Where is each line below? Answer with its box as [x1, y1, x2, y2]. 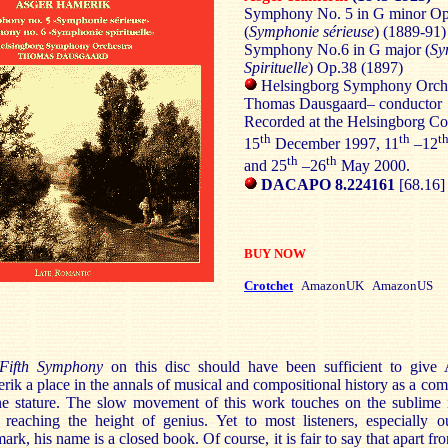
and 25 [244, 157, 287, 175]
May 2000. [337, 157, 410, 175]
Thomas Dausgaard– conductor [244, 95, 442, 112]
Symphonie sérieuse [249, 23, 374, 40]
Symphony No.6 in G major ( [244, 41, 430, 58]
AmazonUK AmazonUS [296, 277, 433, 293]
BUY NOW [244, 245, 306, 261]
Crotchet [244, 277, 293, 293]
